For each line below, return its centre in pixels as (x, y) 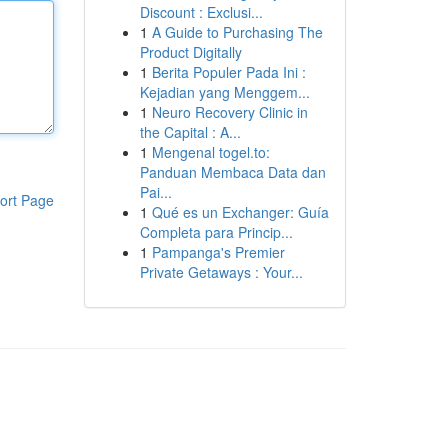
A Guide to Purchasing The (237, 32)
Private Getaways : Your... (221, 272)
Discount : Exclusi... (201, 12)
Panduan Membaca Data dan (232, 172)
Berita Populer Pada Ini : (228, 72)
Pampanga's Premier (218, 252)
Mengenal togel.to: (210, 152)
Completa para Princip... (216, 232)
